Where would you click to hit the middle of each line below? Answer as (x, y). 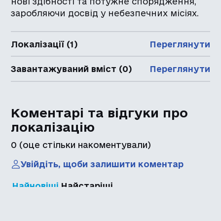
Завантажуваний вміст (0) (72, 69)
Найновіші (36, 185)
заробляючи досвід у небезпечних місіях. (105, 13)
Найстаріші (87, 185)
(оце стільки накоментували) (84, 145)
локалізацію (53, 127)
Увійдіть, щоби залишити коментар (102, 164)
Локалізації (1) (44, 44)
